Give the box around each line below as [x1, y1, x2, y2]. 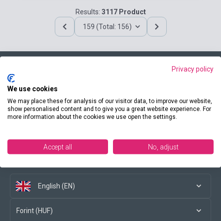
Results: [75, 8, 102, 16]
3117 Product [101, 8, 146, 16]
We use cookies [7, 84, 58, 92]
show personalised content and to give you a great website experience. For [7, 105, 211, 112]
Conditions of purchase [10, 118, 82, 126]
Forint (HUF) [16, 207, 53, 215]
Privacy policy [172, 65, 214, 73]
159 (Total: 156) [82, 23, 132, 31]
